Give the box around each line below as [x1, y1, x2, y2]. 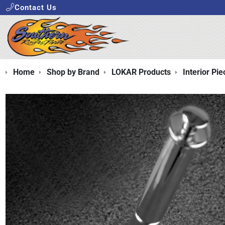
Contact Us [15, 3, 57, 12]
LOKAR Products [111, 67, 171, 77]
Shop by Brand [46, 67, 99, 77]
